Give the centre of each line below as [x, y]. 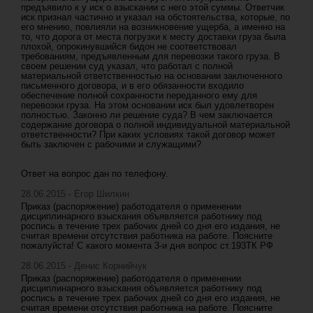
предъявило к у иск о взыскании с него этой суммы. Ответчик [153, 7]
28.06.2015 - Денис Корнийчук [84, 266]
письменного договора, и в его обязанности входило [132, 86]
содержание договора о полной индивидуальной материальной [155, 125]
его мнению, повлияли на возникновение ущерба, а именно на [153, 27]
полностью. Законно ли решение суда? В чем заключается [147, 115]
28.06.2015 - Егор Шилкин [75, 194]
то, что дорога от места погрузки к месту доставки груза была [153, 37]
